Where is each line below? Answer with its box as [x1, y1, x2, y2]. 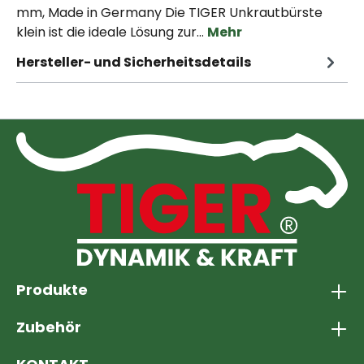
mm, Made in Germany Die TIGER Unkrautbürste [16, 3, 323, 22]
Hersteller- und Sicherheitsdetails [16, 52, 251, 71]
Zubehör [16, 317, 81, 337]
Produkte [16, 279, 88, 300]
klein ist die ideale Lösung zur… [16, 23, 207, 41]
